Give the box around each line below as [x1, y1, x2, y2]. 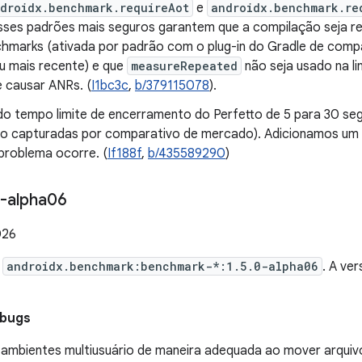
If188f [107, 145, 141, 162]
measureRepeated [131, 58, 238, 74]
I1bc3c [91, 78, 128, 94]
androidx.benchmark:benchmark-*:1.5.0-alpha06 [6, 259, 318, 274]
